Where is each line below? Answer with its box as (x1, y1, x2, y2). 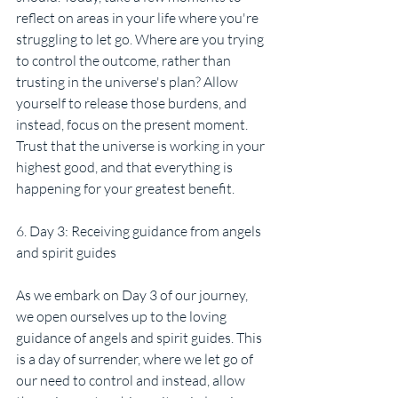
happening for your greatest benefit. (16, 179, 235, 198)
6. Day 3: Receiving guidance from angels (16, 222, 264, 241)
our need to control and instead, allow (16, 371, 248, 390)
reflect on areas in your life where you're (16, 9, 261, 28)
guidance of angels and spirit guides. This (16, 329, 265, 347)
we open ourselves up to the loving (16, 307, 229, 326)
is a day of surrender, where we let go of (16, 350, 256, 369)
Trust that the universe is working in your (16, 137, 267, 155)
